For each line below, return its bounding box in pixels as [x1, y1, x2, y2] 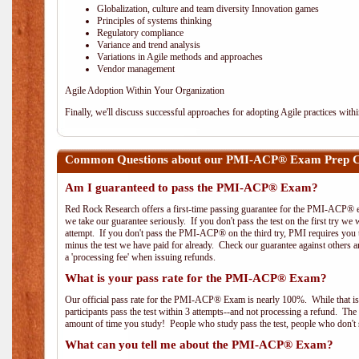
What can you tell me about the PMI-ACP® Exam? [65, 338, 333, 351]
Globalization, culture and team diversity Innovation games [97, 3, 319, 14]
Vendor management [97, 63, 175, 75]
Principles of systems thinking [97, 15, 212, 26]
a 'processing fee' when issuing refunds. [65, 252, 216, 263]
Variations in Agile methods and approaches [97, 51, 263, 63]
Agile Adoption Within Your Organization [65, 85, 224, 96]
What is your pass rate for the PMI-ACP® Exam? [65, 272, 327, 284]
